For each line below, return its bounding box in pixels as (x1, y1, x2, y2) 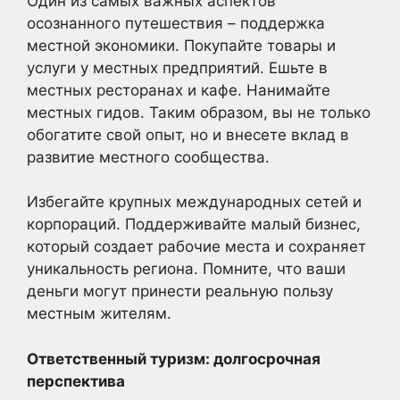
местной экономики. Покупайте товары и (27, 36, 336, 54)
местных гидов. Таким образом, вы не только (27, 103, 371, 121)
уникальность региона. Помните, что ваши (27, 260, 346, 279)
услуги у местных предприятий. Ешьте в (27, 58, 328, 77)
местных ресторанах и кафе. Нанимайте (27, 80, 330, 99)
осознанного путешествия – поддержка (27, 13, 325, 32)
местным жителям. (27, 304, 171, 323)
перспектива (27, 371, 125, 390)
